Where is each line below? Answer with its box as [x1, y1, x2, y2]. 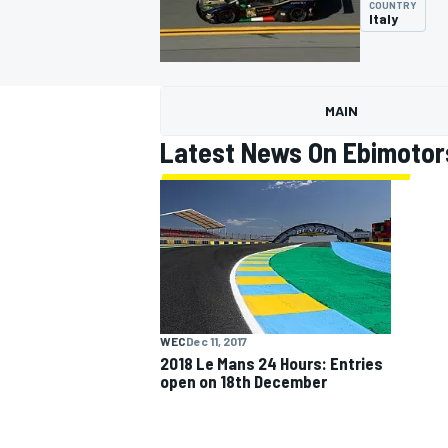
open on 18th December [160, 370, 327, 391]
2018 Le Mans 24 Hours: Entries [160, 352, 383, 373]
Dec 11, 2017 [186, 333, 247, 348]
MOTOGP [156, 126, 212, 145]
